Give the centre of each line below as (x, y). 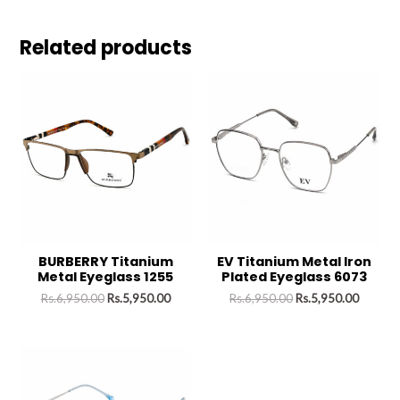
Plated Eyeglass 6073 (294, 277)
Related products (106, 47)
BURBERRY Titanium (105, 262)
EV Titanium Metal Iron (295, 262)
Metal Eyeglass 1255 (106, 277)
